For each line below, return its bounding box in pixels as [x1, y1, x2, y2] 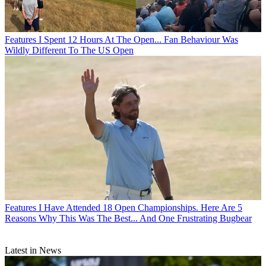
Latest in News [5, 245, 61, 255]
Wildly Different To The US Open [5, 45, 134, 55]
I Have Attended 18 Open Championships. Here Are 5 [39, 202, 242, 213]
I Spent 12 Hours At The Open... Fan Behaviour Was [39, 34, 238, 45]
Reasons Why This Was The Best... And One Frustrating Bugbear [5, 213, 252, 223]
